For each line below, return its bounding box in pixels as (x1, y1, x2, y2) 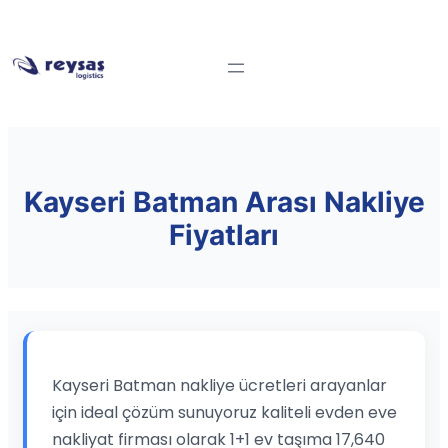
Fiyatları (169, 218, 279, 253)
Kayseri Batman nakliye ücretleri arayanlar (52, 373, 387, 397)
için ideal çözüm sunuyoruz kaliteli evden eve (52, 400, 397, 424)
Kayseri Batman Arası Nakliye (23, 185, 425, 220)
